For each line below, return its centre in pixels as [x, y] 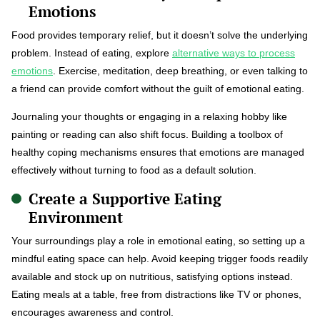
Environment [76, 217]
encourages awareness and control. [92, 312]
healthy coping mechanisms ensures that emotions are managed [158, 152]
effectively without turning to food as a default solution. [134, 170]
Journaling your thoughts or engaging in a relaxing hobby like [149, 116]
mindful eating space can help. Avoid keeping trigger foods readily [160, 258]
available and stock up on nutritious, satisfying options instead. [152, 276]
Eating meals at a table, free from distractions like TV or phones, [156, 294]
